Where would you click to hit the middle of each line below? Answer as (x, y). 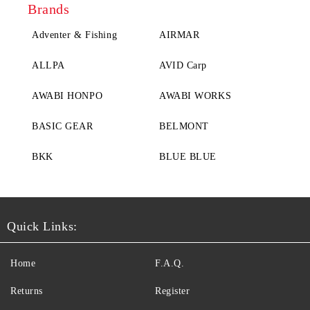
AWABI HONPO (67, 95)
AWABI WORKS (195, 95)
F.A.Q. (170, 263)
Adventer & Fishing (75, 35)
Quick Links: (42, 226)
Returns (27, 291)
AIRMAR (180, 35)
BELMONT (184, 126)
